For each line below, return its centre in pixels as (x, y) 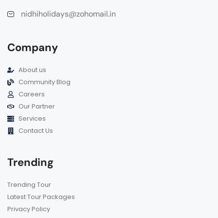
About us (32, 70)
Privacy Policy (29, 209)
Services (32, 119)
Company (33, 48)
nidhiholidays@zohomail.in (68, 14)
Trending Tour (29, 185)
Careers (31, 94)
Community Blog (44, 82)
